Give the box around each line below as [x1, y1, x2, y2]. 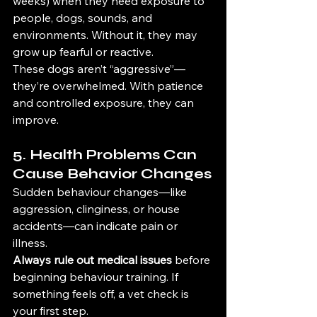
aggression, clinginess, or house [13, 202, 183, 216]
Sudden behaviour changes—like [13, 185, 190, 199]
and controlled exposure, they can [13, 96, 197, 110]
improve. [13, 113, 59, 127]
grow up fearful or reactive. [13, 45, 154, 59]
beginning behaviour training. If [13, 270, 181, 284]
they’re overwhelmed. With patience [13, 79, 206, 93]
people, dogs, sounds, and [13, 11, 155, 25]
